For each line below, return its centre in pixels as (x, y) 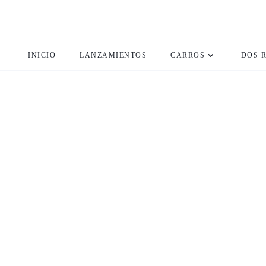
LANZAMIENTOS (113, 55)
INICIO (42, 55)
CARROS (188, 55)
